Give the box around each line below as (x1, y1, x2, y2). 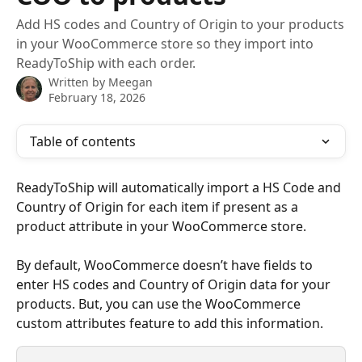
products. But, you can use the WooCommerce (16, 295, 304, 314)
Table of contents (30, 133, 136, 150)
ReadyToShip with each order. (16, 54, 196, 72)
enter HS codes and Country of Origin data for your (16, 276, 334, 294)
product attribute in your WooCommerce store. (16, 217, 306, 235)
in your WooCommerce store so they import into (16, 35, 314, 53)
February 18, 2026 (48, 90, 145, 105)
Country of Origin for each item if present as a (16, 198, 301, 216)
